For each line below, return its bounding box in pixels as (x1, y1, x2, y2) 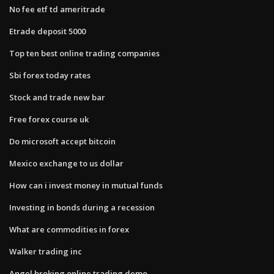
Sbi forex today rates (9, 69, 91, 81)
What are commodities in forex (9, 223, 129, 235)
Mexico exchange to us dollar (9, 157, 124, 169)
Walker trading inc (9, 245, 82, 257)
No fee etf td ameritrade (9, 3, 105, 15)
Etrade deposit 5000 (9, 25, 86, 37)
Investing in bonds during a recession (9, 201, 155, 213)
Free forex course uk (9, 113, 89, 125)
